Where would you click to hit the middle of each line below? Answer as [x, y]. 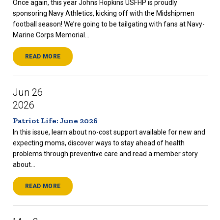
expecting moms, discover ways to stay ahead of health [98, 143]
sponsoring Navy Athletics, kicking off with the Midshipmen [103, 14]
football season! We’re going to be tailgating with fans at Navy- [109, 24]
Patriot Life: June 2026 [55, 121]
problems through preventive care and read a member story [105, 154]
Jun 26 [27, 92]
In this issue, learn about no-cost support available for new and [109, 132]
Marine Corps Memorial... [51, 35]
